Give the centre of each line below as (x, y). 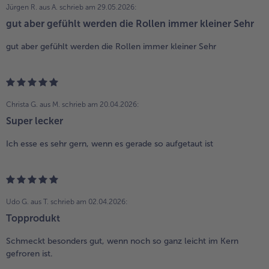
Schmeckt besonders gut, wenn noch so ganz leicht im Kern (122, 241)
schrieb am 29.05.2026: (98, 7)
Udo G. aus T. (27, 201)
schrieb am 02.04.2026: (89, 201)
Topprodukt (33, 218)
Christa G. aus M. (33, 104)
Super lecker (35, 121)
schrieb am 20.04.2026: (101, 104)
